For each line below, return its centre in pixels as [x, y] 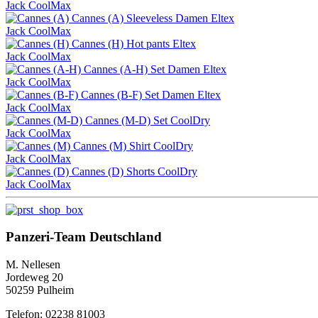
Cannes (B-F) [113, 94]
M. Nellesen [33, 265]
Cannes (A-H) [117, 69]
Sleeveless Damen [167, 18]
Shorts [141, 171]
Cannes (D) [99, 171]
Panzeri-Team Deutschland [84, 237]
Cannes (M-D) [119, 120]
